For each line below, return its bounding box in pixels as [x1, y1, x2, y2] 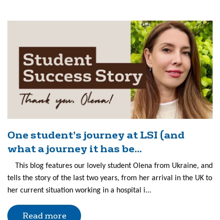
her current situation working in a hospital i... [7, 187, 151, 194]
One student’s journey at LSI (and [7, 129, 185, 142]
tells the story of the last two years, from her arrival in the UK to [7, 174, 212, 182]
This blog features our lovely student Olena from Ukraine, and [7, 162, 213, 170]
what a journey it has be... [7, 142, 142, 156]
